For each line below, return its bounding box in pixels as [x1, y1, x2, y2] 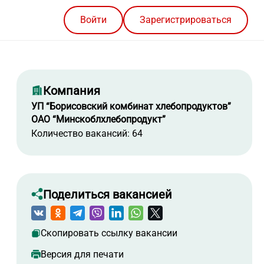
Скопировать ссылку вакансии [41, 227, 177, 239]
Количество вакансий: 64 [31, 128, 143, 140]
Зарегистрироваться [140, 14, 232, 26]
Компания [43, 84, 100, 98]
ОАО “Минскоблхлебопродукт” [31, 114, 166, 126]
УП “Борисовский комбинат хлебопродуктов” [31, 101, 231, 113]
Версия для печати [41, 249, 124, 260]
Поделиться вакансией [43, 187, 172, 202]
